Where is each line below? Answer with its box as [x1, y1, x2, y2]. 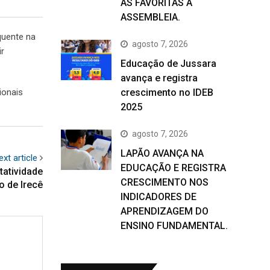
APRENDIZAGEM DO [121, 206, 209, 217]
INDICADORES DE [121, 191, 196, 202]
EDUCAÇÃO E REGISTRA [121, 162, 226, 174]
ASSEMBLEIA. [121, 11, 180, 23]
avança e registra [121, 72, 198, 84]
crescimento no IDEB [121, 87, 213, 98]
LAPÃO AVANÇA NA [121, 148, 204, 159]
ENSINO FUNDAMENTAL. [121, 220, 228, 231]
